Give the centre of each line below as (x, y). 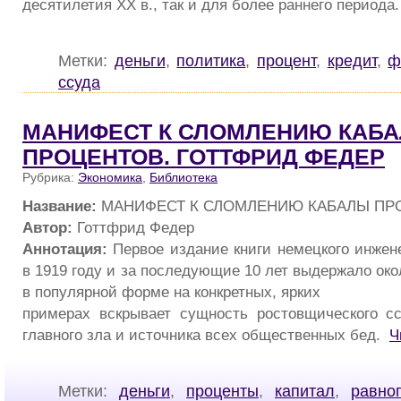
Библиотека (183, 178)
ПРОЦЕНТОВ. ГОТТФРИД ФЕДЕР (204, 158)
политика (211, 61)
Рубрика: (50, 178)
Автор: (47, 227)
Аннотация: (65, 248)
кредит (352, 61)
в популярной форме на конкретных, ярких (171, 291)
